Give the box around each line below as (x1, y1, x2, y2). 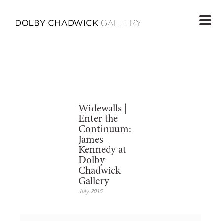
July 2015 (78, 188, 102, 195)
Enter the (78, 113, 118, 125)
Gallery (78, 176, 109, 187)
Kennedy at (78, 145, 126, 156)
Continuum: (78, 124, 131, 135)
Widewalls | (78, 103, 127, 114)
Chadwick (78, 165, 121, 177)
